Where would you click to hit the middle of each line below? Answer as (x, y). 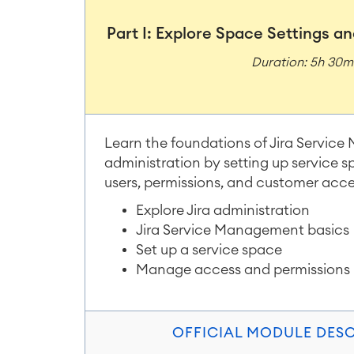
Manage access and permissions (243, 269)
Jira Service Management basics (243, 230)
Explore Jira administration (223, 210)
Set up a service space (209, 249)
